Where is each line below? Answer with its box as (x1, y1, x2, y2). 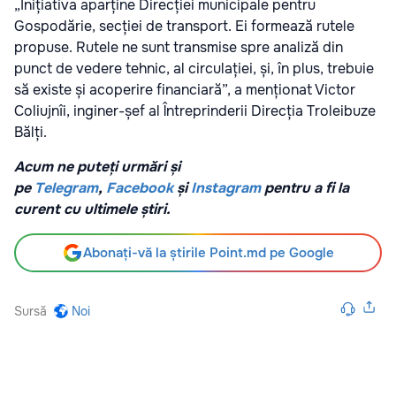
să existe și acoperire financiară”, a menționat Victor (14, 80, 355, 100)
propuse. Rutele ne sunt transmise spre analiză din (14, 38, 343, 57)
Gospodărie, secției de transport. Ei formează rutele (14, 17, 354, 36)
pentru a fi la (261, 179, 349, 198)
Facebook (106, 179, 173, 198)
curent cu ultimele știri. (14, 200, 171, 219)
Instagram (191, 179, 261, 198)
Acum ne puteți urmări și (14, 157, 180, 177)
